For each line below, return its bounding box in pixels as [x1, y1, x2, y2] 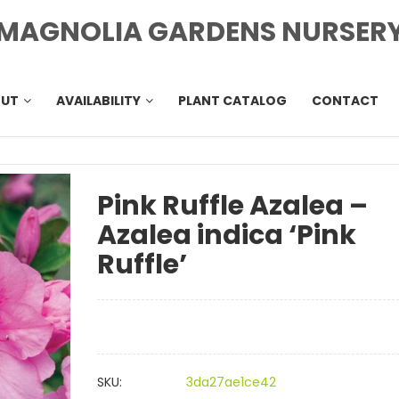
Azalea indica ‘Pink [97, 216, 356, 254]
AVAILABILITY [56, 92, 141, 110]
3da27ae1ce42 [186, 373, 276, 391]
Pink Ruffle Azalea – [97, 187, 368, 224]
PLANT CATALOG [178, 92, 287, 110]
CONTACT [312, 92, 379, 110]
